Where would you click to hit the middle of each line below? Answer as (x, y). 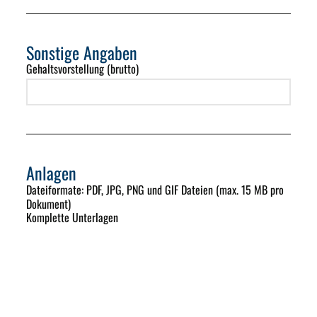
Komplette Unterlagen (73, 218)
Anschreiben (52, 298)
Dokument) (49, 204)
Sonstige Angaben (82, 53)
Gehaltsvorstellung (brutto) (83, 69)
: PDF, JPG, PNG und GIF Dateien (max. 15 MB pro (183, 190)
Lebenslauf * (52, 257)
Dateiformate (54, 190)
